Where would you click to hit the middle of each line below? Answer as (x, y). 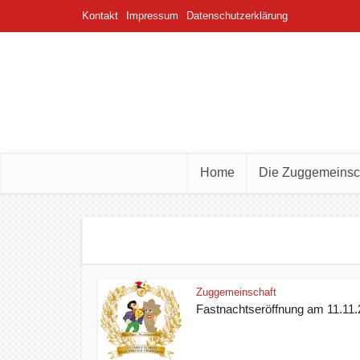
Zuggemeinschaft (237, 292)
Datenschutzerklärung (237, 16)
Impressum (152, 16)
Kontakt (100, 16)
